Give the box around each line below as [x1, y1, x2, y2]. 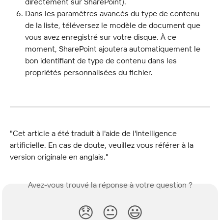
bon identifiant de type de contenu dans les [25, 55, 179, 66]
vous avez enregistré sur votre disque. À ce [25, 32, 178, 42]
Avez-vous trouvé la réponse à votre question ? [27, 180, 192, 190]
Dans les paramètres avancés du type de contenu [25, 8, 201, 19]
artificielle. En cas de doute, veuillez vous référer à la [10, 140, 195, 150]
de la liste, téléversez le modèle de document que [25, 20, 202, 30]
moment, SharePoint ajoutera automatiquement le [25, 44, 202, 54]
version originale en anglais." [10, 152, 109, 162]
